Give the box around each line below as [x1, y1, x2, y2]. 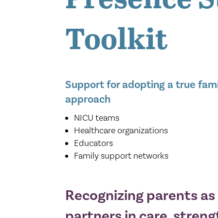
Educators [74, 137, 113, 148]
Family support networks [74, 150, 169, 161]
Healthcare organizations [74, 125, 168, 135]
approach [65, 92, 111, 106]
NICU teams [74, 112, 120, 123]
